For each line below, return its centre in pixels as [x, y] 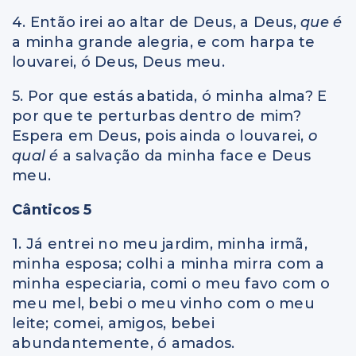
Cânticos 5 [52, 209]
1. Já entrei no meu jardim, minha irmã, [160, 244]
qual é [37, 155]
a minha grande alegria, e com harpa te [164, 42]
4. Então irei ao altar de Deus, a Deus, [156, 22]
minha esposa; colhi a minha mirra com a [168, 263]
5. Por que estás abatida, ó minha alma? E [170, 96]
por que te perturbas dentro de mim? [157, 116]
